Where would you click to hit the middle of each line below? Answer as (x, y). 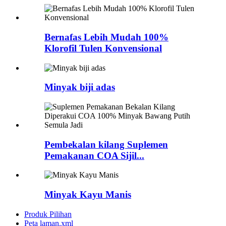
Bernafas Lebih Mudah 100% (106, 37)
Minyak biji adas (80, 87)
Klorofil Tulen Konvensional (103, 48)
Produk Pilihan (48, 214)
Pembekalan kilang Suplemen (106, 144)
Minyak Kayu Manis (88, 195)
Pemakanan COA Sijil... (94, 155)
